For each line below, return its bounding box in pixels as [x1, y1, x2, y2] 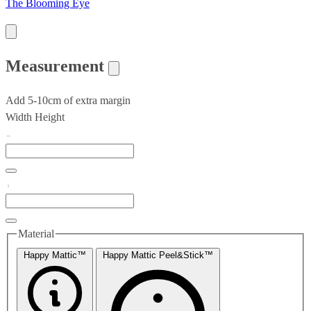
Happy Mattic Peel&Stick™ [103, 249, 213, 260]
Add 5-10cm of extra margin [6, 94, 131, 107]
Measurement [6, 57, 108, 76]
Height [35, 111, 65, 124]
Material [18, 228, 54, 240]
